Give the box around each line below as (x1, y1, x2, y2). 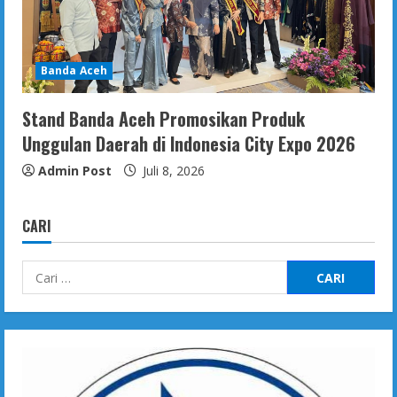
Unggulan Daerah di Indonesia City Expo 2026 (22, 130, 355, 158)
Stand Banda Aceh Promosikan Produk (22, 105, 305, 133)
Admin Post (38, 162, 112, 180)
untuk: (21, 285, 67, 306)
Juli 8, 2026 (139, 162, 205, 180)
